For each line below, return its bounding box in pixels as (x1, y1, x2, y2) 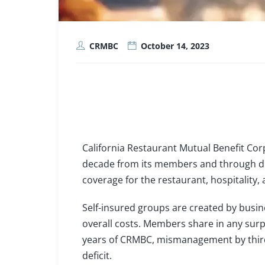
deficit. (82, 248, 112, 262)
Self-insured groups (82, 201, 170, 214)
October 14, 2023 (141, 40, 210, 51)
